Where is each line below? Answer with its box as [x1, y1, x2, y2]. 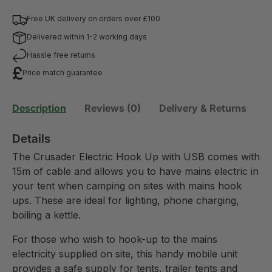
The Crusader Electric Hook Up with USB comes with [12, 150, 260, 163]
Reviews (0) [84, 101, 141, 114]
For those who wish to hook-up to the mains [12, 233, 217, 245]
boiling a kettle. [12, 208, 81, 221]
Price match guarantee [22, 68, 103, 78]
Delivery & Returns [159, 101, 246, 114]
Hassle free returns [27, 50, 95, 60]
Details [12, 131, 50, 146]
